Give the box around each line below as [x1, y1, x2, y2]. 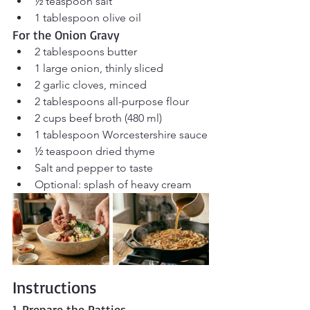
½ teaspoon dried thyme [35, 144, 155, 158]
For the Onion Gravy [12, 26, 120, 42]
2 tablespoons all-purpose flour [35, 94, 189, 108]
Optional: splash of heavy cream [35, 177, 192, 191]
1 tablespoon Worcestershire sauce [35, 127, 208, 141]
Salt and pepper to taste [35, 161, 153, 174]
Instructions [12, 277, 97, 298]
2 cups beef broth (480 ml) [35, 111, 162, 125]
